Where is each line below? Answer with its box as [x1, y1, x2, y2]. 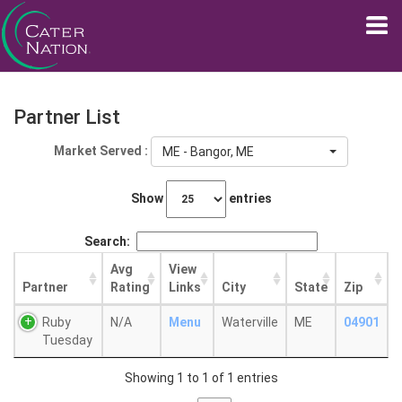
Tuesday [42, 333, 92, 347]
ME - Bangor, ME [162, 144, 254, 159]
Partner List [13, 106, 120, 128]
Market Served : [54, 143, 148, 158]
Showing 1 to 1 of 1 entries [124, 370, 278, 385]
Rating [110, 280, 150, 294]
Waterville [222, 315, 278, 329]
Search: [84, 234, 130, 249]
